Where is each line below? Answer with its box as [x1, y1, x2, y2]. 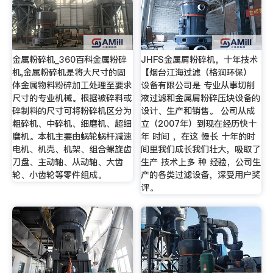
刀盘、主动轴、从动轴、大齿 [12, 155, 123, 168]
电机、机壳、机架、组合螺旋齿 [12, 143, 132, 155]
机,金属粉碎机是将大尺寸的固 [12, 66, 126, 79]
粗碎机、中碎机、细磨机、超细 [12, 117, 132, 130]
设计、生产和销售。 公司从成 [141, 104, 255, 117]
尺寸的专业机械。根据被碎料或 [12, 91, 132, 104]
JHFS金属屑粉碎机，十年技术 [141, 53, 258, 66]
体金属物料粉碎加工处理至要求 [12, 79, 132, 91]
